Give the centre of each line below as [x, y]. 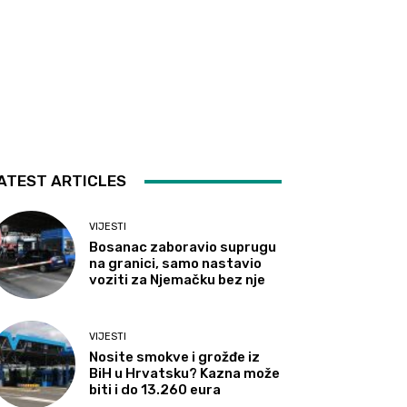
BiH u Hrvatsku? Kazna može [185, 374]
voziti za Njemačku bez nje [178, 280]
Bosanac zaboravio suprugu [183, 248]
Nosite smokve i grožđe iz [175, 357]
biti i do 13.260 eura [155, 390]
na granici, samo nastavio [176, 264]
